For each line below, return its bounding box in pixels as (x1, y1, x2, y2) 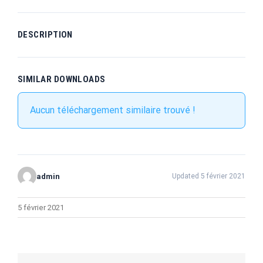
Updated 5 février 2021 (172, 171, 245, 180)
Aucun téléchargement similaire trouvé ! (30, 104, 195, 116)
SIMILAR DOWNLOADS (18, 74, 106, 85)
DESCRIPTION (18, 29, 73, 40)
